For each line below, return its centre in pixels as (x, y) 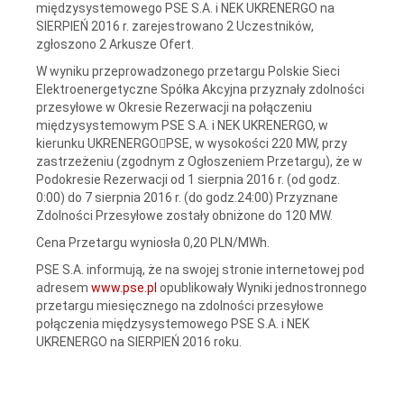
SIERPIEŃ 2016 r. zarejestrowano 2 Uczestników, (175, 26)
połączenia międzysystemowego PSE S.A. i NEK (173, 323)
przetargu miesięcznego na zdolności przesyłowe (180, 305)
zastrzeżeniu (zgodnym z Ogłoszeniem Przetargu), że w (199, 161)
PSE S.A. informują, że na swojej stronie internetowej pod (200, 269)
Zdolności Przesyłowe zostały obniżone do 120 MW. (184, 215)
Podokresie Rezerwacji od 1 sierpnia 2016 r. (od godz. (188, 179)
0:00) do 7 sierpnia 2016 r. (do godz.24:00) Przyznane (187, 197)
